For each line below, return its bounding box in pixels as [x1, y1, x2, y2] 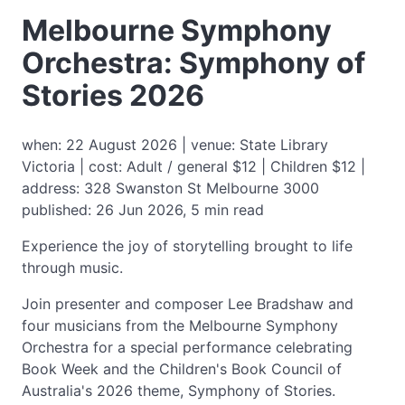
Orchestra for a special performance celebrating [22, 338, 353, 356]
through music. [22, 259, 123, 277]
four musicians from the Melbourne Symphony [22, 316, 338, 334]
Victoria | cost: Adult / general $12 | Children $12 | [22, 157, 365, 175]
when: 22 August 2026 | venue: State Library [22, 136, 328, 154]
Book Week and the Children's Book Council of [22, 360, 342, 378]
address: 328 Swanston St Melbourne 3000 [22, 179, 319, 197]
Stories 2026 [22, 78, 204, 113]
